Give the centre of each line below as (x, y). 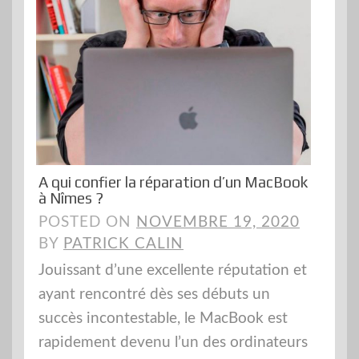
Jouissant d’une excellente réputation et (173, 270)
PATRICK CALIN (123, 244)
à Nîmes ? (71, 198)
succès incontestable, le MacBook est (163, 318)
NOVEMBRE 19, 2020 (218, 222)
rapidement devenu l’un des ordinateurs (173, 342)
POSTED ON (87, 222)
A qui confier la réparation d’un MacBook (173, 182)
